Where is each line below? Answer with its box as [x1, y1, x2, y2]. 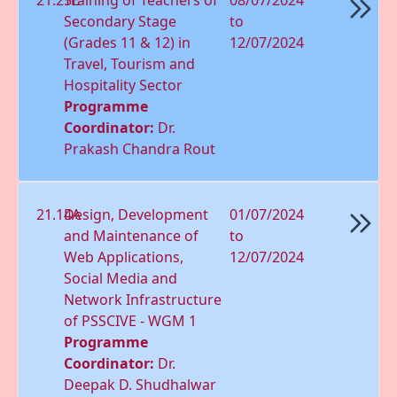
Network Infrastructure [64, 289, 222, 309]
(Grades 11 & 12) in [64, 32, 191, 52]
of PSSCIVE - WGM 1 [64, 310, 198, 331]
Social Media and [64, 268, 178, 288]
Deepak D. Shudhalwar [64, 374, 217, 394]
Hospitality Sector [64, 74, 183, 95]
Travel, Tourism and [64, 53, 196, 74]
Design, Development [64, 204, 209, 224]
